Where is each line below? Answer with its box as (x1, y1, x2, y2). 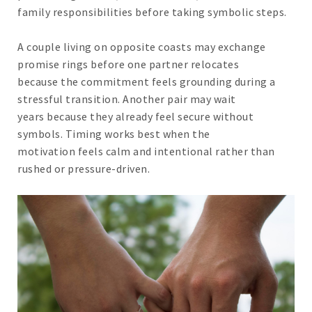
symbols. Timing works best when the (17, 127, 210, 141)
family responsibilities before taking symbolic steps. (17, 5, 287, 19)
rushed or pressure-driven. (17, 162, 150, 176)
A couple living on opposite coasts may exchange (17, 40, 266, 54)
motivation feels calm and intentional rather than (17, 144, 275, 159)
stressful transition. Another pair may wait (17, 92, 236, 107)
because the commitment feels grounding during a (17, 75, 276, 89)
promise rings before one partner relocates (17, 57, 239, 72)
